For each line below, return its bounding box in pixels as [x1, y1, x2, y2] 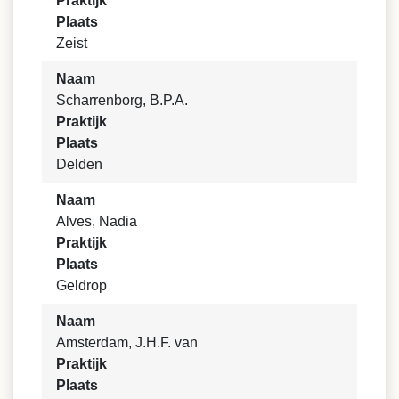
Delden [56, 157, 102, 173]
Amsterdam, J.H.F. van [56, 335, 198, 351]
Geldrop [56, 278, 107, 294]
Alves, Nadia [56, 214, 137, 230]
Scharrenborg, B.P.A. [56, 93, 188, 109]
